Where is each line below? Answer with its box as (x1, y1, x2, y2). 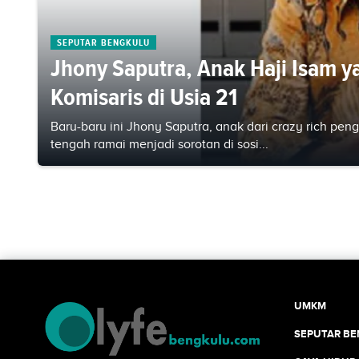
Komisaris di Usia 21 (50, 79, 237, 115)
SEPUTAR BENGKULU (57, 35, 150, 50)
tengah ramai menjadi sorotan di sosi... (50, 137, 268, 152)
